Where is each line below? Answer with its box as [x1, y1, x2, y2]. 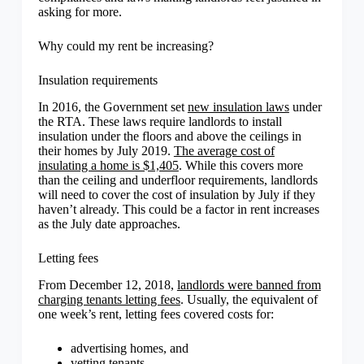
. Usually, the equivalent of [180, 292, 318, 306]
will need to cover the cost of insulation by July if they [37, 187, 315, 201]
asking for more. [37, 5, 122, 19]
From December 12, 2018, [37, 277, 177, 292]
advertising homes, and [70, 340, 188, 355]
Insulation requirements [37, 73, 158, 87]
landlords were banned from [176, 277, 321, 292]
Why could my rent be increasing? [37, 39, 214, 53]
